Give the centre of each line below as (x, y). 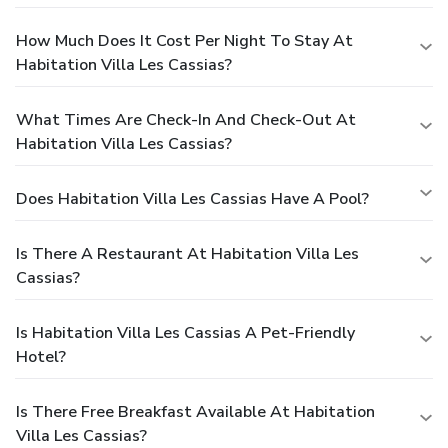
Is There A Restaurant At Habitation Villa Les (187, 254)
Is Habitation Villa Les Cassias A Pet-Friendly (185, 333)
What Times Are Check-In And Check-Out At (186, 120)
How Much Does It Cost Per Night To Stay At (184, 41)
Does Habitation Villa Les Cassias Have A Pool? (192, 199)
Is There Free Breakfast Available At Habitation (195, 412)
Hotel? (41, 357)
